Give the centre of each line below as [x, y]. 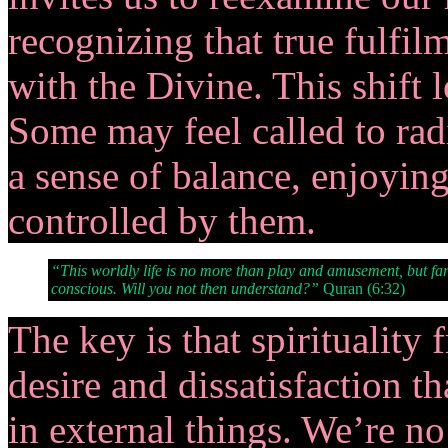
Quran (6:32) [362, 288]
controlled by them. [162, 220]
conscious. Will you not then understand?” [185, 288]
